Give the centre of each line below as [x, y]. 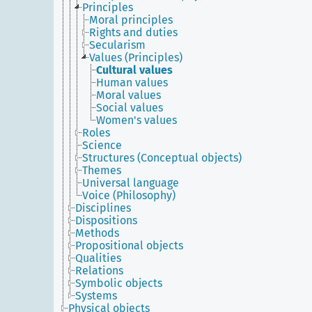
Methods [97, 233]
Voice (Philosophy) [129, 195]
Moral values [128, 95]
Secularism [117, 45]
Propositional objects [129, 245]
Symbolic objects [119, 283]
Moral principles [131, 20]
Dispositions [106, 220]
